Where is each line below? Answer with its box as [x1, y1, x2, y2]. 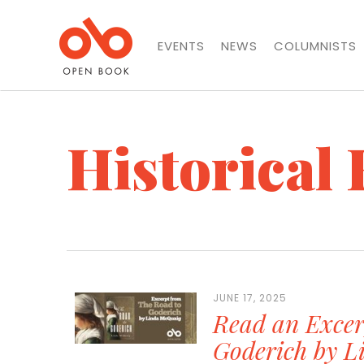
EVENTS [158, 37, 205, 54]
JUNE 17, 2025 [213, 291, 287, 305]
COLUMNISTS [274, 37, 357, 54]
